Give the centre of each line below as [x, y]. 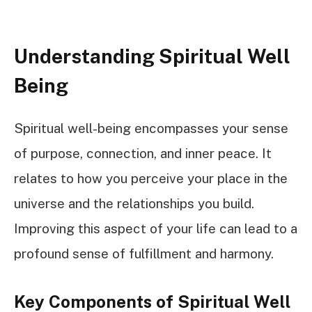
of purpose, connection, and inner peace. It [143, 153]
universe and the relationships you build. [134, 203]
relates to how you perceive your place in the [151, 178]
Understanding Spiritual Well [152, 56]
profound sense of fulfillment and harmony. [144, 253]
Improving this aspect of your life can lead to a [156, 228]
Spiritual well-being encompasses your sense [151, 128]
